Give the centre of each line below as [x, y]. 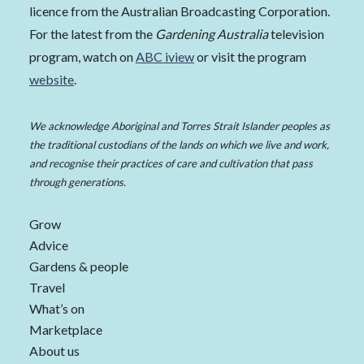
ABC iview [165, 57]
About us [54, 351]
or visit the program [250, 57]
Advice [49, 245]
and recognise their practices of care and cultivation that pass [171, 164]
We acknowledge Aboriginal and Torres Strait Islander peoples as [180, 126]
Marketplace [66, 330]
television [296, 34]
